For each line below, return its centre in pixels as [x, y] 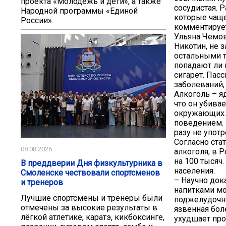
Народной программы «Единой [79, 11]
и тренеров [42, 183]
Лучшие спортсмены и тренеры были [92, 198]
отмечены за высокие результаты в [89, 207]
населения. [194, 171]
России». [37, 20]
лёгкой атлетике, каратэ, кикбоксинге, [93, 217]
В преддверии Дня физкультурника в [92, 163]
